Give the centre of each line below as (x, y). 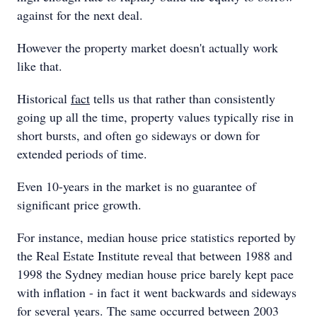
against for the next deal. (80, 15)
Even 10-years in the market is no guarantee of (137, 186)
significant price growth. (79, 204)
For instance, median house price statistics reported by (156, 237)
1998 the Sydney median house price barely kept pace (155, 274)
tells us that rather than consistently (183, 98)
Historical (44, 98)
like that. (40, 66)
